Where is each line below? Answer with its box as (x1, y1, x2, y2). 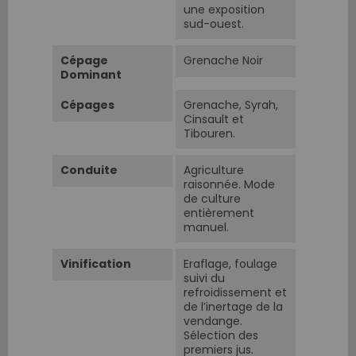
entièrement (184, 204, 254, 221)
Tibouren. (184, 125, 235, 141)
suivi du (184, 269, 225, 286)
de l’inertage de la (184, 298, 283, 315)
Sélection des (184, 327, 258, 343)
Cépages (60, 96, 114, 113)
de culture (184, 190, 241, 207)
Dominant (60, 66, 122, 83)
